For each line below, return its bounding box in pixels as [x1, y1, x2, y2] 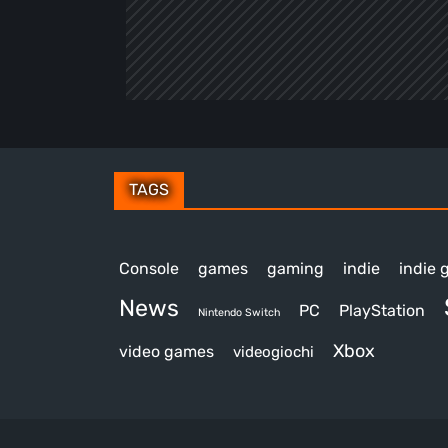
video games [119, 341, 214, 361]
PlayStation [339, 300, 425, 320]
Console [119, 258, 179, 278]
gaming [267, 258, 324, 278]
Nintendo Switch [198, 305, 280, 319]
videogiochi [233, 342, 314, 361]
